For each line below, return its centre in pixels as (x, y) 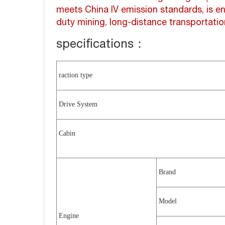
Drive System (78, 104)
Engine (69, 216)
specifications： (101, 45)
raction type (76, 75)
